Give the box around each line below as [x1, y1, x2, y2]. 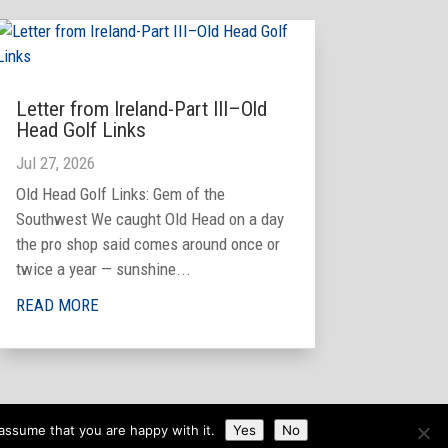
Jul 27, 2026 [15, 153, 95, 174]
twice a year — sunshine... [15, 259, 191, 280]
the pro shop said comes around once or [15, 234, 280, 255]
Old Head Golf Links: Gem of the [15, 184, 225, 205]
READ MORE [15, 295, 99, 316]
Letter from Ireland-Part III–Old [15, 97, 267, 122]
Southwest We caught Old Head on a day [15, 209, 284, 230]
